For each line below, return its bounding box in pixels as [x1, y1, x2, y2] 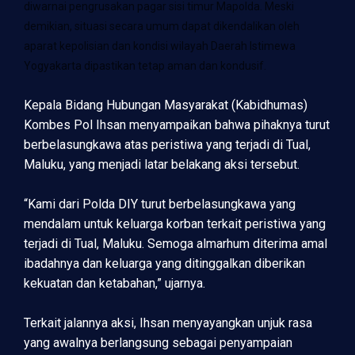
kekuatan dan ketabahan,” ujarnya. [24, 276, 205, 292]
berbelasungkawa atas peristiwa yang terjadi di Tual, [24, 137, 311, 153]
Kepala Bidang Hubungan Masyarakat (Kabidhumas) [24, 97, 307, 113]
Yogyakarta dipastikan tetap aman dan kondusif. [24, 59, 266, 73]
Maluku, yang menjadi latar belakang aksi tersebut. [24, 157, 300, 173]
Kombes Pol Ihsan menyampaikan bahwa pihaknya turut [24, 117, 330, 133]
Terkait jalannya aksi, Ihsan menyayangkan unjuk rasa [24, 315, 312, 331]
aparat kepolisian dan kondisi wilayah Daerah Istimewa [24, 40, 296, 53]
